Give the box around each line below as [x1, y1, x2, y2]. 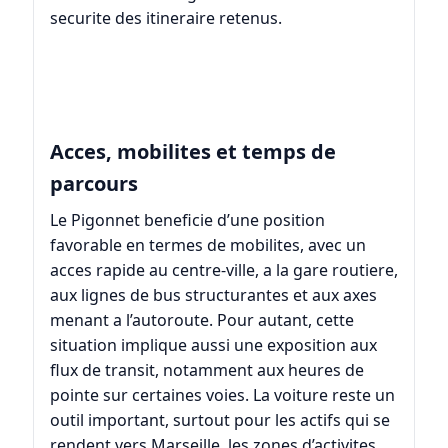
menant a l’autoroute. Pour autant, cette [49, 309, 354, 332]
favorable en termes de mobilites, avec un [49, 234, 366, 257]
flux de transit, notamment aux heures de [49, 359, 364, 382]
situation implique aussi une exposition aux [49, 334, 377, 357]
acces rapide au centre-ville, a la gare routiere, [49, 259, 398, 282]
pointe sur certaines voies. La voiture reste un [49, 384, 395, 407]
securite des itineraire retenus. [49, 7, 282, 30]
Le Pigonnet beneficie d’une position [49, 209, 325, 232]
